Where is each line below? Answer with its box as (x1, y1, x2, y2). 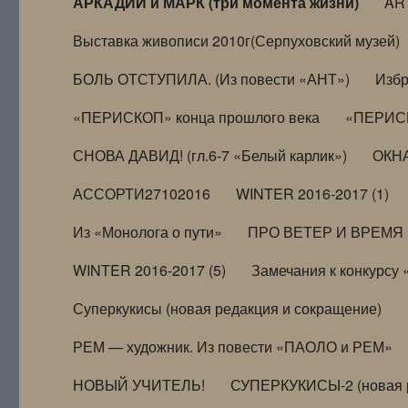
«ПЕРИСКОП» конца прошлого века (73, 106, 321, 127)
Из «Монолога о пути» (73, 220, 223, 242)
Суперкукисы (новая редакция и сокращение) (73, 297, 382, 319)
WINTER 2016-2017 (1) (236, 182, 390, 204)
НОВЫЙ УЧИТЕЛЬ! (73, 373, 206, 395)
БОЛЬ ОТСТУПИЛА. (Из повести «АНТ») (73, 67, 351, 89)
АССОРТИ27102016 (73, 182, 211, 204)
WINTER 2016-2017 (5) (73, 259, 227, 280)
